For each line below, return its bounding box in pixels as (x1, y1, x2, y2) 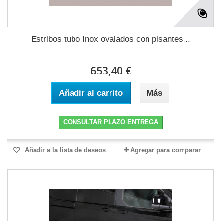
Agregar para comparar (130, 147, 201, 154)
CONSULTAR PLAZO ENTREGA (63, 118, 158, 126)
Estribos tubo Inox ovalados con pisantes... (31, 35, 190, 44)
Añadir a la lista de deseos (23, 147, 106, 154)
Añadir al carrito (59, 88, 123, 98)
